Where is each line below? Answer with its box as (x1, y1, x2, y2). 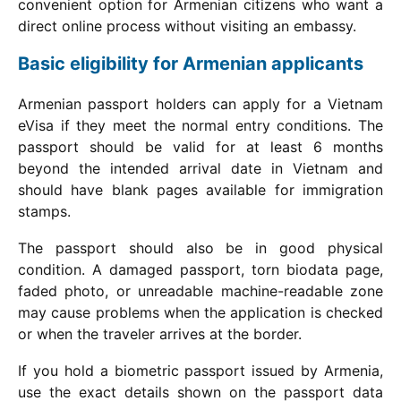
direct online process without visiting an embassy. (18, 17, 356, 36)
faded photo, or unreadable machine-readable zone (18, 282, 383, 301)
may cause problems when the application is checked (18, 303, 383, 322)
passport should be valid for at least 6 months (18, 138, 383, 157)
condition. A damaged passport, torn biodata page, (18, 260, 383, 279)
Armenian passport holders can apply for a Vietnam (18, 95, 383, 114)
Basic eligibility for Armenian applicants (18, 53, 363, 75)
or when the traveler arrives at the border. (18, 325, 302, 344)
